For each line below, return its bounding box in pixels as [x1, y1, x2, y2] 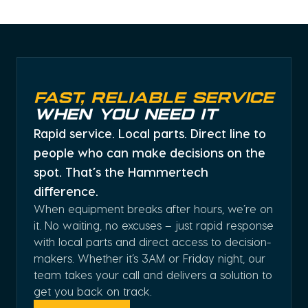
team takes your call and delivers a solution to [34, 268, 272, 282]
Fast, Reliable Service [34, 91, 274, 108]
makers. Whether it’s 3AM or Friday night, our [34, 252, 265, 265]
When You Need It [34, 107, 217, 124]
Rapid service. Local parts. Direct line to [34, 126, 266, 141]
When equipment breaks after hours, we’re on [34, 202, 273, 216]
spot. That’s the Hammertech [34, 164, 208, 179]
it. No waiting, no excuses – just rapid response [34, 219, 274, 232]
